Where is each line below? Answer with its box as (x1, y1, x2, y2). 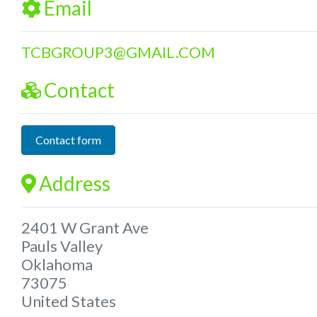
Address (39, 171, 110, 195)
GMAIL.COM (126, 42, 215, 62)
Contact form (35, 133, 102, 147)
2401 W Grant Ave (21, 217, 149, 237)
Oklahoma (21, 254, 93, 274)
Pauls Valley (21, 236, 103, 255)
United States (21, 291, 116, 311)
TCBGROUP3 (21, 42, 113, 62)
